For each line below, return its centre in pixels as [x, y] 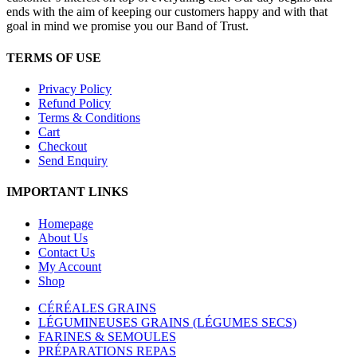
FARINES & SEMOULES [107, 336]
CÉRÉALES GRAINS [97, 308]
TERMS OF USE [54, 57]
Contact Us [67, 252]
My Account [70, 266]
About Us [63, 237]
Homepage [66, 223]
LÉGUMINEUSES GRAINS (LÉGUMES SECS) [167, 322]
